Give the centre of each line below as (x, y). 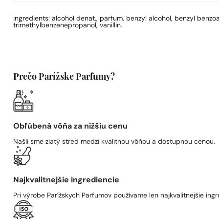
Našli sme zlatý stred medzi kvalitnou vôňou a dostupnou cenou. (114, 142)
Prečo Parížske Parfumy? (64, 77)
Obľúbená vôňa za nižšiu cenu (71, 126)
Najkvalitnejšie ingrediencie (66, 180)
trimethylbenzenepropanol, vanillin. (68, 26)
